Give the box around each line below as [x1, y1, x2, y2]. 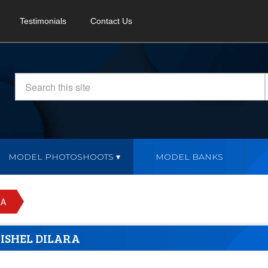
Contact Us [90, 16, 132, 26]
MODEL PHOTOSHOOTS [8, 151, 114, 162]
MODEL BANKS [155, 151, 223, 162]
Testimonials [20, 16, 66, 26]
